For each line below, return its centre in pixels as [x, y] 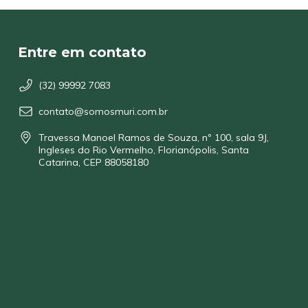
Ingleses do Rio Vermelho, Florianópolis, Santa [144, 150]
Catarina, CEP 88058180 [93, 162]
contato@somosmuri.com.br [103, 111]
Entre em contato [82, 53]
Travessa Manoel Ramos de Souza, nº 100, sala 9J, [154, 137]
